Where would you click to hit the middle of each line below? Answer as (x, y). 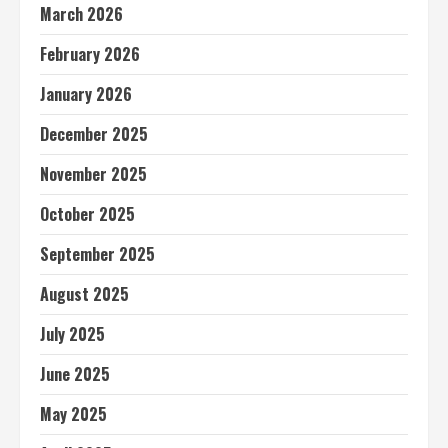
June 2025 (75, 374)
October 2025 (87, 214)
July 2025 (72, 334)
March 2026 (81, 14)
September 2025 (97, 254)
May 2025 (73, 414)
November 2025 (93, 174)
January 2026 (86, 94)
